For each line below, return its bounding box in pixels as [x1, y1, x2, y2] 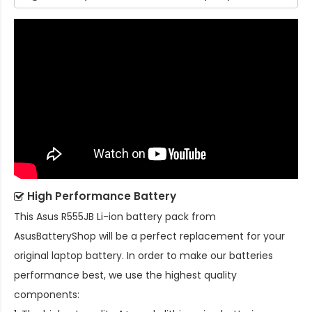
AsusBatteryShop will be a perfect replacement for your [14, 228, 285, 243]
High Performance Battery [27, 188, 176, 203]
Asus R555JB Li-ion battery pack [36, 209, 189, 224]
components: [14, 287, 79, 302]
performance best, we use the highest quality [14, 267, 237, 282]
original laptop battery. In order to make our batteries [14, 248, 273, 263]
